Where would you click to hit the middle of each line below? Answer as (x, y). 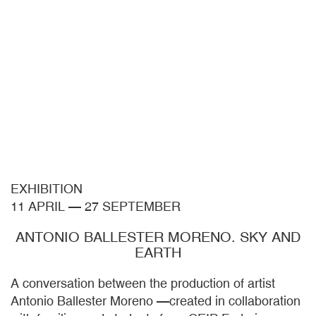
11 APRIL (38, 207)
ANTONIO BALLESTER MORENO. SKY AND (158, 237)
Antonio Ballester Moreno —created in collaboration (156, 301)
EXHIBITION (47, 189)
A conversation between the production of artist (143, 284)
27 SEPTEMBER (133, 207)
